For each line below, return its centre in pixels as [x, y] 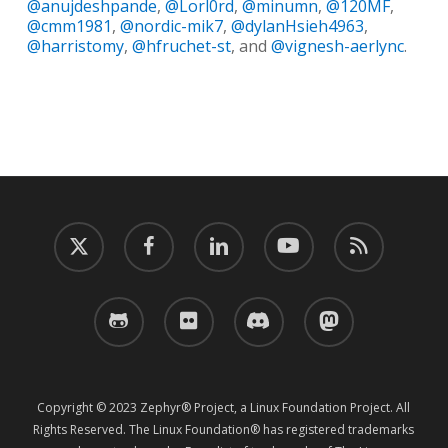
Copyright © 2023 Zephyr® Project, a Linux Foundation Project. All [224, 408]
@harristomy [75, 46]
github [110, 307]
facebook [149, 232]
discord [254, 307]
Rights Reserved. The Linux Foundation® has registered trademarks [224, 430]
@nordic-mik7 [171, 26]
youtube [286, 232]
